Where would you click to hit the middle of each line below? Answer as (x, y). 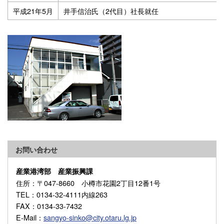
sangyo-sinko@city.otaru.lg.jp (90, 217)
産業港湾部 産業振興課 (54, 171)
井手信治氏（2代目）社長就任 (111, 11)
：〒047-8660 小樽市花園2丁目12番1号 (95, 183)
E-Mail (26, 217)
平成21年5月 (33, 11)
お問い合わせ (36, 150)
